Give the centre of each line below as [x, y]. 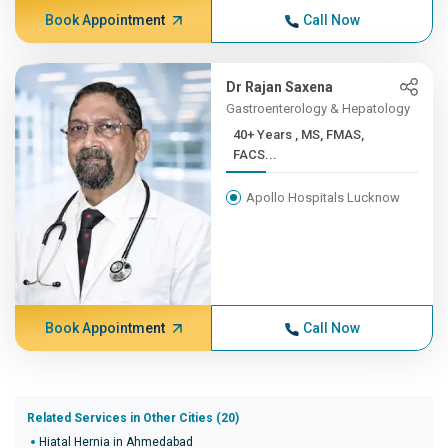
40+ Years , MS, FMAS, [264, 134]
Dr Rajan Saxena [280, 87]
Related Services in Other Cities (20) [133, 418]
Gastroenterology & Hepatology [318, 108]
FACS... [255, 154]
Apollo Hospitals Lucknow [323, 197]
